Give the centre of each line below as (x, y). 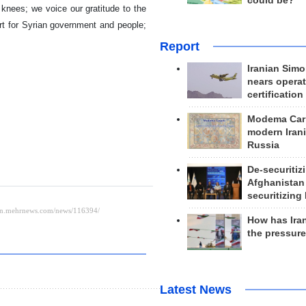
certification (275, 94)
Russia (263, 145)
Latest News (195, 290)
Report (179, 46)
